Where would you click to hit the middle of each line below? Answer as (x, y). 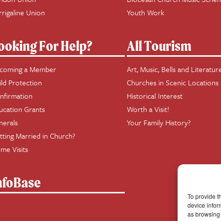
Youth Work (146, 12)
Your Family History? (159, 122)
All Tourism (159, 46)
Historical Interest (155, 96)
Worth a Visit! (148, 109)
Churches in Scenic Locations (173, 82)
